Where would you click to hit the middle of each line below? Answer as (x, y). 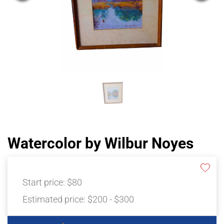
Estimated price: (55, 199)
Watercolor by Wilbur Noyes (100, 143)
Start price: (45, 182)
